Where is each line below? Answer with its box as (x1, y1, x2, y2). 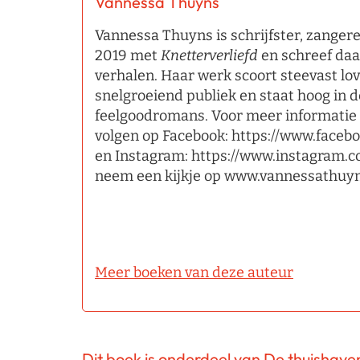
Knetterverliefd (161, 47, 258, 64)
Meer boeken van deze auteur (95, 264, 293, 281)
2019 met (95, 47, 161, 64)
